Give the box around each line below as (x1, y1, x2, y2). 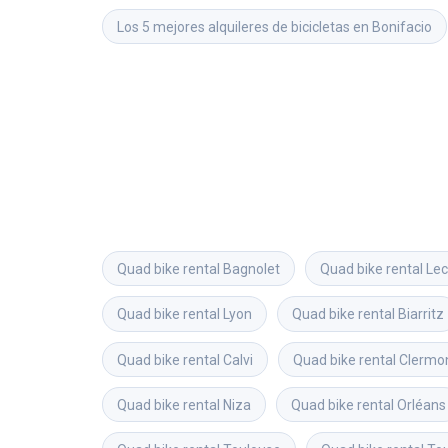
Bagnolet (223, 260, 280, 277)
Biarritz (398, 306, 444, 323)
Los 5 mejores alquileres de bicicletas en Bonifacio (117, 18, 432, 35)
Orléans (397, 396, 446, 413)
